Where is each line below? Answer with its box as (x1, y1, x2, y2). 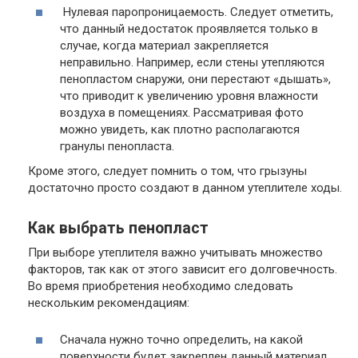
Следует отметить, (227, 4, 333, 19)
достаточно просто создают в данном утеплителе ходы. (28, 181, 342, 196)
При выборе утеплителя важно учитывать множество (28, 245, 323, 261)
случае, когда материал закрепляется (60, 38, 268, 53)
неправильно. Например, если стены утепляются (60, 54, 324, 70)
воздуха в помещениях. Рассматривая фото (60, 105, 304, 120)
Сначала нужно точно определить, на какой (60, 332, 303, 348)
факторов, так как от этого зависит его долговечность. (28, 262, 337, 277)
